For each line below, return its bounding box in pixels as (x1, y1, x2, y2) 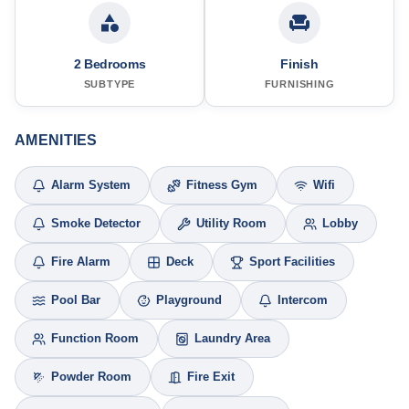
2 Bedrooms (73, 57, 146, 72)
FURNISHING (264, 79, 335, 90)
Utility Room (196, 217, 267, 231)
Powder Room (51, 371, 131, 384)
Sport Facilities (249, 256, 335, 269)
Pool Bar (51, 294, 100, 308)
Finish (280, 57, 319, 72)
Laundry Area (194, 332, 270, 346)
